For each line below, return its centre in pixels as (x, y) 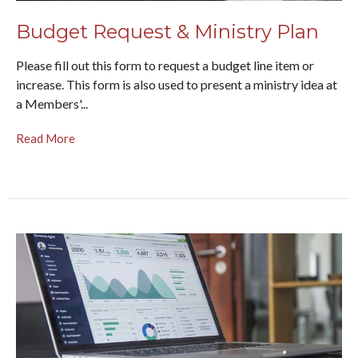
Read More (46, 138)
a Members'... (52, 103)
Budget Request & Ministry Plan (167, 32)
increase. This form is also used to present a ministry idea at (177, 84)
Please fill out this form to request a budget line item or (165, 65)
